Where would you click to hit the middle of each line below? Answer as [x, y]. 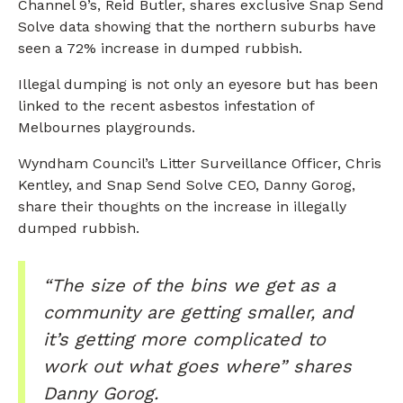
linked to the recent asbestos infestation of [166, 105]
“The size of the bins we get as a [189, 285]
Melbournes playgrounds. [107, 127]
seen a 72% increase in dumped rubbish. [160, 48]
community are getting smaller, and [198, 312]
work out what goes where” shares [197, 366]
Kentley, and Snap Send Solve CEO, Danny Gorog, [187, 184]
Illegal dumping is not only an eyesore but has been [198, 84]
